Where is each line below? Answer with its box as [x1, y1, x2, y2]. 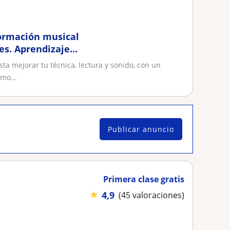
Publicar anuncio [108, 124, 174, 134]
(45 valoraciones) [119, 189, 184, 201]
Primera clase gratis [103, 174, 184, 185]
